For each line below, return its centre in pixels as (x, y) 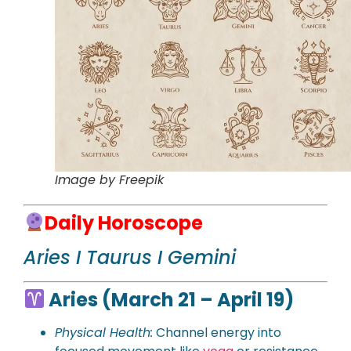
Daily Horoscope (126, 223)
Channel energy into (217, 332)
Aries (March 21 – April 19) (170, 299)
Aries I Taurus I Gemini (130, 257)
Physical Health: (104, 332)
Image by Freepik (109, 179)
